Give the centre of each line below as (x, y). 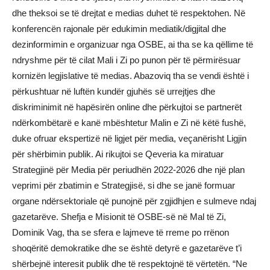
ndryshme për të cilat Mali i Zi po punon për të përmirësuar (126, 60)
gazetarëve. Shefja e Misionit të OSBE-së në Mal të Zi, (119, 217)
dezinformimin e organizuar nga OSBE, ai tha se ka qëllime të (133, 44)
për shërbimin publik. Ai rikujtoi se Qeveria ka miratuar (118, 154)
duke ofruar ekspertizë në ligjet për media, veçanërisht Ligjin (129, 138)
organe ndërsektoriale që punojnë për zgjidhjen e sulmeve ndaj (134, 201)
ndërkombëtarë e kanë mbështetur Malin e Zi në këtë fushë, (129, 123)
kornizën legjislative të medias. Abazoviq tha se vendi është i (130, 76)
